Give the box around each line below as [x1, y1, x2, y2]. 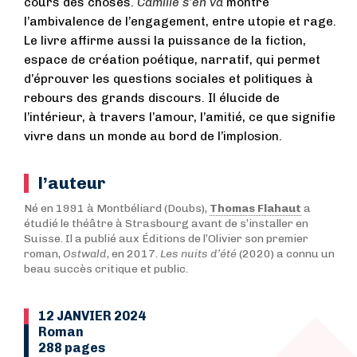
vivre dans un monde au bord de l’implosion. [24, 128, 282, 143]
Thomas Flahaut [210, 201, 301, 215]
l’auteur [38, 172, 105, 193]
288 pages [38, 339, 105, 355]
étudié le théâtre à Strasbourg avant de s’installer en [24, 216, 308, 230]
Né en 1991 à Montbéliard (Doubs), [24, 201, 210, 215]
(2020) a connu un [239, 246, 335, 261]
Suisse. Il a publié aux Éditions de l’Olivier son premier [24, 231, 308, 245]
